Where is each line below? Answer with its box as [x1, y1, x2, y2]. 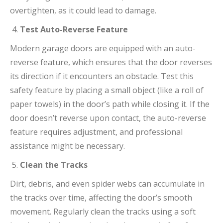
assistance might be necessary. [10, 140, 125, 152]
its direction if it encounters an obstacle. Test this [10, 71, 194, 82]
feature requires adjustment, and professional [10, 126, 183, 138]
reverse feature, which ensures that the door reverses [10, 57, 212, 68]
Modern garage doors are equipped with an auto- [10, 43, 196, 54]
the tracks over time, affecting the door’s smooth [10, 192, 192, 204]
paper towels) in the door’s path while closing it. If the [10, 99, 210, 110]
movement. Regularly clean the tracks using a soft [10, 206, 196, 218]
